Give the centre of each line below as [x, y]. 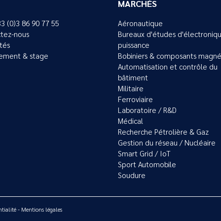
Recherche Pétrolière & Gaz [163, 132]
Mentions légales [42, 209]
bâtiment [133, 78]
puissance [134, 45]
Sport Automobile [147, 165]
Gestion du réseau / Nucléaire [167, 143]
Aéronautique [140, 23]
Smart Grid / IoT [144, 154]
